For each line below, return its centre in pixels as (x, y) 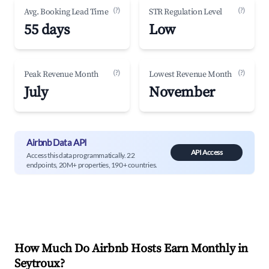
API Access (207, 152)
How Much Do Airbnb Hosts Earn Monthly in (131, 249)
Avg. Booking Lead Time (66, 12)
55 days (47, 30)
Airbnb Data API (57, 142)
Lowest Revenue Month (190, 74)
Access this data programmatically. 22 (81, 155)
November (182, 92)
